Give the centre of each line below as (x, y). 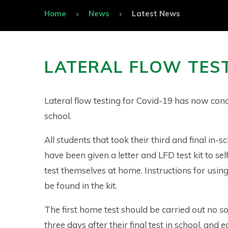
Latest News (156, 13)
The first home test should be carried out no (132, 209)
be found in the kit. (81, 185)
